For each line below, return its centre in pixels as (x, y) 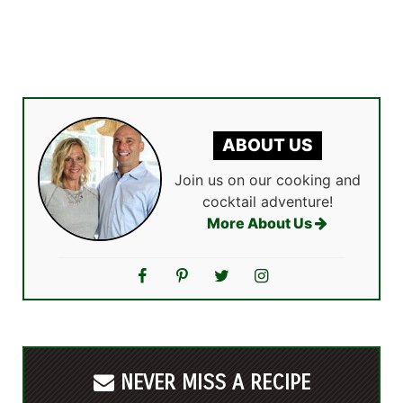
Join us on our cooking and (267, 179)
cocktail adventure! (267, 201)
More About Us (261, 223)
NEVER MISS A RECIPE (212, 382)
